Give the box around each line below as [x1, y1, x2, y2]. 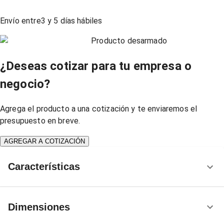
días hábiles [58, 16, 102, 26]
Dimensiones [8, 201, 70, 212]
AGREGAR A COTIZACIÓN [4, 137, 85, 145]
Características [8, 161, 80, 172]
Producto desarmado [91, 36, 167, 46]
